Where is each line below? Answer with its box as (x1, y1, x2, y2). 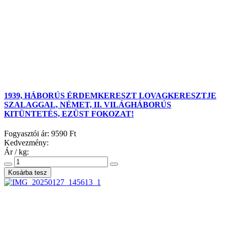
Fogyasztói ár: (4, 129, 51, 138)
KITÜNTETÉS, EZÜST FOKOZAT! (4, 109, 134, 119)
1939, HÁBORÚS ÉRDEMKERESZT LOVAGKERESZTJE (4, 91, 216, 100)
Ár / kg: (4, 147, 29, 157)
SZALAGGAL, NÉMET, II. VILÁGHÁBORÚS (4, 100, 171, 109)
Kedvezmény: (4, 138, 49, 147)
